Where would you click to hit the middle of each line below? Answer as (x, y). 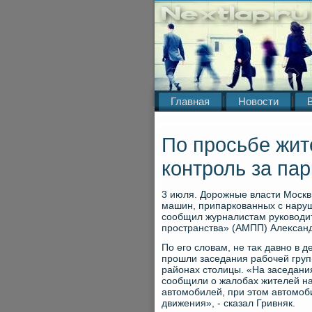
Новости (258, 101)
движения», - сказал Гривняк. (228, 303)
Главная (190, 101)
